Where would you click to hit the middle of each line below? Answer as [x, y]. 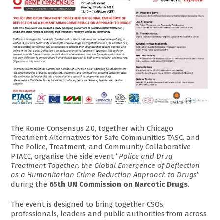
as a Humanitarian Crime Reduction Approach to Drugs [104, 175]
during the [30, 184]
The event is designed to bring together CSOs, [88, 205]
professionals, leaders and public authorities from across [109, 214]
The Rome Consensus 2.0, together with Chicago [92, 128]
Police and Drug [146, 156]
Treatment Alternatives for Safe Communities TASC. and [106, 137]
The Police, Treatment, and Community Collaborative [101, 147]
